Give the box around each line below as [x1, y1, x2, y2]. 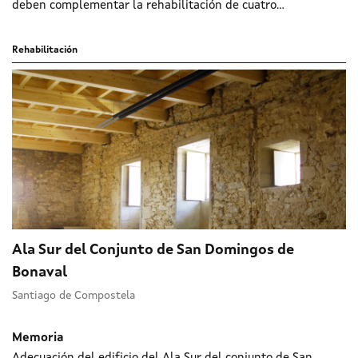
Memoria [12, 332, 64, 344]
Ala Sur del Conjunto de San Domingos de [12, 242, 294, 257]
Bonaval [12, 265, 67, 280]
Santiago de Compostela [12, 289, 135, 301]
